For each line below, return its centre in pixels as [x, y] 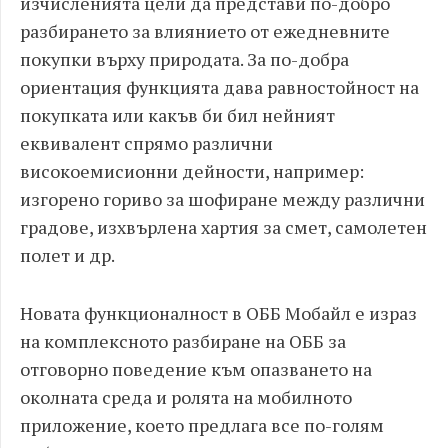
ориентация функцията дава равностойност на [219, 87]
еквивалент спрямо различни [146, 143]
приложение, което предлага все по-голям [202, 425]
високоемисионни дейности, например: [192, 171]
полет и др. [67, 255]
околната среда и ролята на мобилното [186, 397]
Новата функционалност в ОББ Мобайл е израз [218, 313]
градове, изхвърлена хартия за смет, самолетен [223, 227]
